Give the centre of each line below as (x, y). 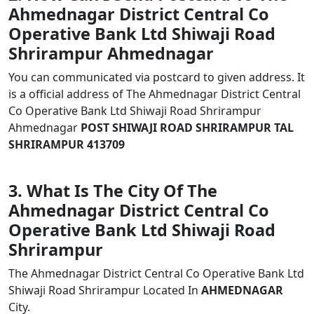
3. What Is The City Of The (113, 191)
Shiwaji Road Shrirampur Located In (105, 290)
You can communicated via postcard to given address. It (157, 77)
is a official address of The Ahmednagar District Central (155, 94)
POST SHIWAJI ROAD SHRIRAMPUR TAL (187, 128)
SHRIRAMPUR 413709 (67, 144)
